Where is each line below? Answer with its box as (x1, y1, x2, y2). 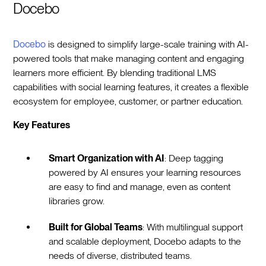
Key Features (13, 119, 71, 131)
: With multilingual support (142, 221, 243, 233)
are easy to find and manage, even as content (49, 180, 231, 192)
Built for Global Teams (49, 221, 143, 233)
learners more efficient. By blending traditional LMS (13, 66, 217, 78)
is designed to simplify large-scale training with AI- (46, 38, 249, 50)
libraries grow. (49, 195, 110, 207)
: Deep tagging (164, 152, 224, 164)
